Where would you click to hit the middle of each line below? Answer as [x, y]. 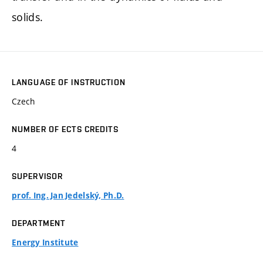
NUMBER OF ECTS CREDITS [65, 129]
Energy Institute [45, 243]
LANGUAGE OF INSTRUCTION [69, 82]
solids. [28, 17]
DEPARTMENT [39, 223]
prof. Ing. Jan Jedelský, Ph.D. [68, 196]
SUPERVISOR [38, 176]
